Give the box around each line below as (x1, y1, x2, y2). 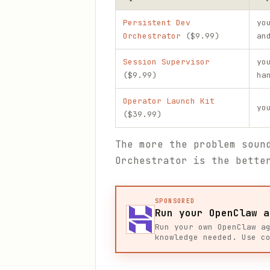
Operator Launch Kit (123, 96, 215, 106)
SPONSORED (155, 197, 195, 205)
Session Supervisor (123, 57, 210, 67)
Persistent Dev (123, 17, 190, 28)
